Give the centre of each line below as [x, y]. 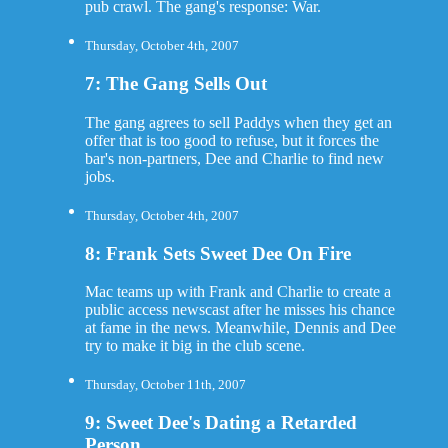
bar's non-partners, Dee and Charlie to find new [234, 158]
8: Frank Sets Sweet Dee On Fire [217, 253]
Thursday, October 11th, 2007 [165, 385]
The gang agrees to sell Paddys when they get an [238, 122]
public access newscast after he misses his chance [239, 310]
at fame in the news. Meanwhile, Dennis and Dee [240, 328]
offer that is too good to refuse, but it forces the [231, 140]
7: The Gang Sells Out [175, 84]
